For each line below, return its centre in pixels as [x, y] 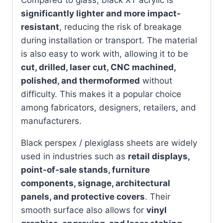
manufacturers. [51, 121]
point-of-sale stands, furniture [85, 169]
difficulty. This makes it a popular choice [101, 94]
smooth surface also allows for [84, 210]
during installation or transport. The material [109, 40]
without [156, 80]
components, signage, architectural [96, 183]
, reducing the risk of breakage [120, 27]
